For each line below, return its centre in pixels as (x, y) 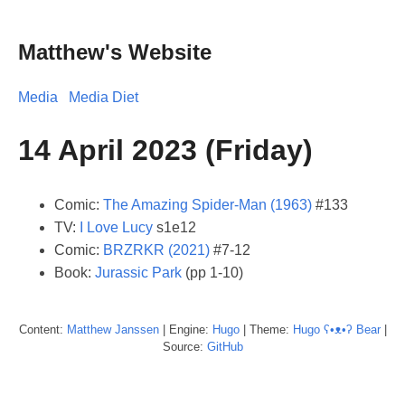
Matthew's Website (115, 52)
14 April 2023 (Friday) (165, 151)
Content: (42, 329)
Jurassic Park (138, 272)
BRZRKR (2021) (156, 250)
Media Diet (104, 97)
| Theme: (266, 329)
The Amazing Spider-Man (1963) (207, 204)
